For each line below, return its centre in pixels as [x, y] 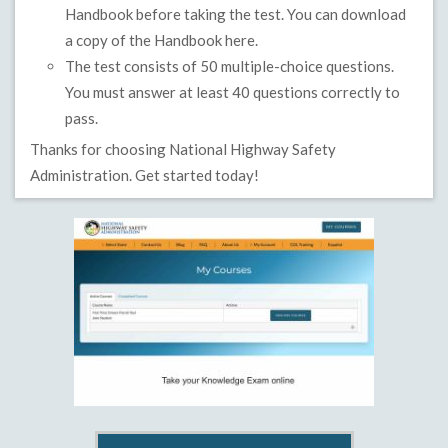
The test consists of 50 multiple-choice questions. [229, 66]
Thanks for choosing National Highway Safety [183, 149]
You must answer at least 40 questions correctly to [232, 92]
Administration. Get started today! [144, 175]
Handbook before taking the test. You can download [235, 14]
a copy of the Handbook [145, 40]
